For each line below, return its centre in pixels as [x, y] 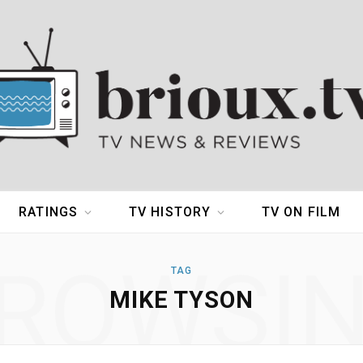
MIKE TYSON [181, 300]
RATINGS [49, 212]
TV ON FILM [301, 212]
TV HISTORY [170, 212]
